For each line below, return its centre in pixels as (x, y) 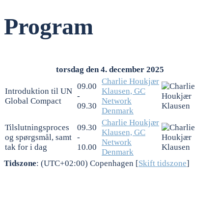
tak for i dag (26, 147)
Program (49, 26)
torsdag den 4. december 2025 (110, 69)
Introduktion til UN (39, 91)
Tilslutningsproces (37, 127)
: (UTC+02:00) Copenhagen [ (87, 163)
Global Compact (33, 101)
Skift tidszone (163, 163)
